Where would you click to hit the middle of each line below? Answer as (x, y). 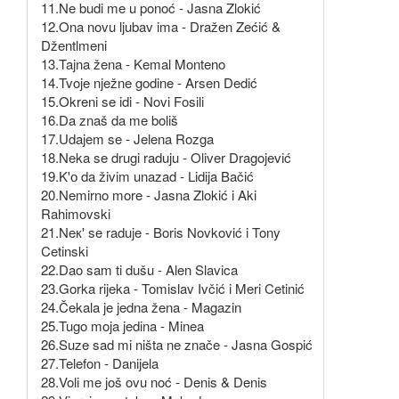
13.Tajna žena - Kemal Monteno (133, 64)
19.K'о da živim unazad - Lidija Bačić (147, 176)
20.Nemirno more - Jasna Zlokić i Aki (149, 195)
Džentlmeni (74, 45)
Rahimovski (76, 214)
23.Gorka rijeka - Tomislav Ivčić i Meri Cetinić (173, 289)
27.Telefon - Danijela (100, 363)
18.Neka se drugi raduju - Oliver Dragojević (166, 158)
